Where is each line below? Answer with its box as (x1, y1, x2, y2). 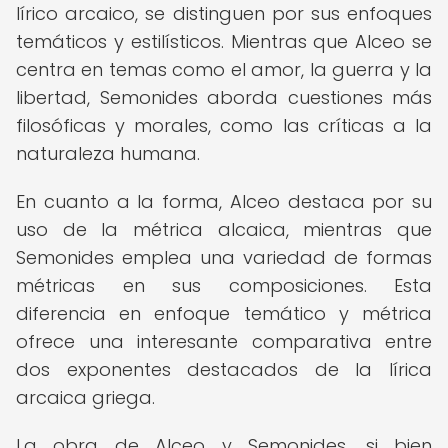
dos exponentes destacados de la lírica (16, 357, 432, 382)
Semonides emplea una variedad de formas (16, 245, 432, 270)
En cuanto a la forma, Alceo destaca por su (16, 189, 432, 214)
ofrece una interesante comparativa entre (16, 329, 432, 354)
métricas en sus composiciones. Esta (16, 273, 432, 298)
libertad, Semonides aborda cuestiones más (16, 85, 432, 110)
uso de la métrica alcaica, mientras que (16, 217, 432, 242)
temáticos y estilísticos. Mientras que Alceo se (16, 29, 432, 54)
